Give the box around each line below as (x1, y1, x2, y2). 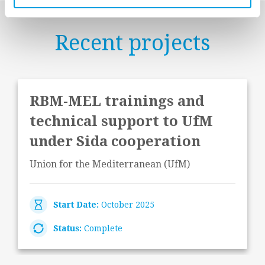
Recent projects (54, 30, 211, 56)
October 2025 (99, 200, 154, 209)
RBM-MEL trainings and (30, 93, 204, 109)
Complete (82, 224, 122, 233)
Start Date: (53, 200, 99, 209)
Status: (53, 224, 82, 233)
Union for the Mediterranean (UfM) (30, 159, 190, 170)
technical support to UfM (30, 113, 213, 130)
